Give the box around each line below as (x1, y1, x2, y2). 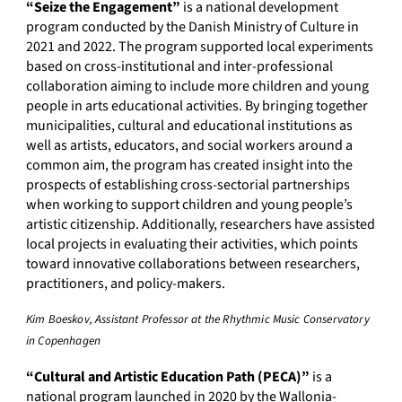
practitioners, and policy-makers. (26, 274, 225, 294)
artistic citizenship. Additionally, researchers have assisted (26, 214, 375, 235)
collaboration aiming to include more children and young (26, 76, 369, 97)
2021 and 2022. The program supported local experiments (26, 37, 373, 57)
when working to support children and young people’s (26, 195, 353, 215)
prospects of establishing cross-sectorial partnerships (26, 175, 350, 196)
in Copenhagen (26, 332, 101, 350)
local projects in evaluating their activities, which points (26, 234, 358, 255)
